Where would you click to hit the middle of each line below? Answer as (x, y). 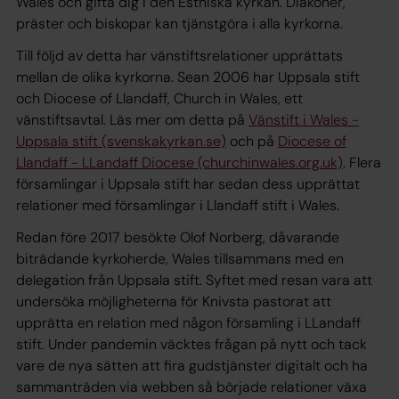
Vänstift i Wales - (304, 119)
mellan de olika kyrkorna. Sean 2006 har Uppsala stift (188, 77)
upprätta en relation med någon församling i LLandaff (188, 322)
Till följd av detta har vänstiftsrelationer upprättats (179, 55)
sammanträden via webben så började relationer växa (191, 387)
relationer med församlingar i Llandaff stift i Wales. (178, 205)
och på (252, 141)
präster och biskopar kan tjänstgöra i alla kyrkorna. (179, 23)
